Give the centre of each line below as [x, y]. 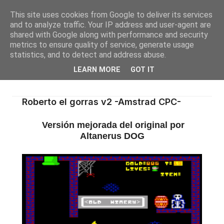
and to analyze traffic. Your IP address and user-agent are [110, 25]
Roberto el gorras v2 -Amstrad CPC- [101, 102]
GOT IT [142, 70]
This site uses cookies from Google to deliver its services [111, 15]
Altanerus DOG [112, 136]
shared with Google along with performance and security [109, 35]
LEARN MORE [97, 70]
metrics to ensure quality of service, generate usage [102, 45]
